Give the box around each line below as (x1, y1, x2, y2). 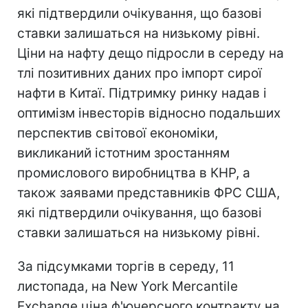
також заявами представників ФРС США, (17, 184, 280, 201)
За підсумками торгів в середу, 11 (17, 258, 234, 274)
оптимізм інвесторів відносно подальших (17, 104, 280, 121)
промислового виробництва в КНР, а (17, 164, 250, 181)
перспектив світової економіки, (17, 124, 218, 141)
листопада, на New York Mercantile (17, 278, 238, 294)
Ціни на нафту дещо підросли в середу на (17, 45, 284, 61)
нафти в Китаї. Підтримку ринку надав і (17, 85, 267, 101)
